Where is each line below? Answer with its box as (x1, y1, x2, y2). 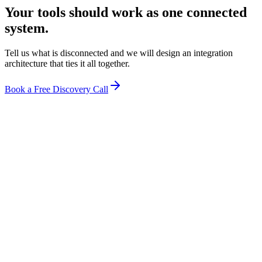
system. (5, 20, 49, 36)
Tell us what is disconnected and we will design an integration (5, 47, 233, 58)
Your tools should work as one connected (5, 4, 247, 20)
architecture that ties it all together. (5, 58, 130, 68)
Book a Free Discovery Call (5, 84, 108, 94)
